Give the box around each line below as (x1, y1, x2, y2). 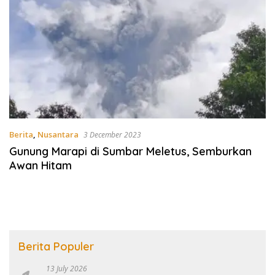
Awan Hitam (9, 158, 72, 172)
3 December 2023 (83, 129, 141, 140)
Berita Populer (18, 239, 94, 254)
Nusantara (37, 128, 79, 140)
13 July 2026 (46, 263, 87, 274)
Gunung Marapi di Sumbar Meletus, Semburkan (9, 144, 252, 158)
